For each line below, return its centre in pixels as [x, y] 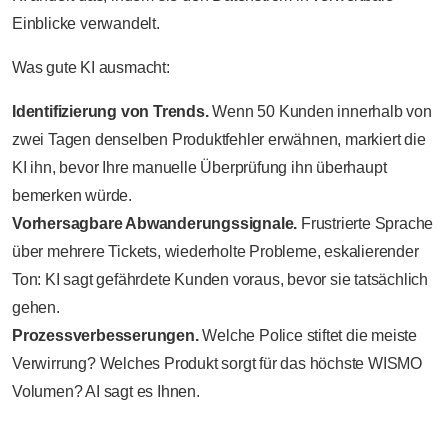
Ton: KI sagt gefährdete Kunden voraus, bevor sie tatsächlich [220, 279]
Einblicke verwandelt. [86, 23]
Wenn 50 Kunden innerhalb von [320, 111]
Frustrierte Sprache [365, 223]
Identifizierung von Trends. [110, 111]
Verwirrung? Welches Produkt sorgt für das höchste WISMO [217, 363]
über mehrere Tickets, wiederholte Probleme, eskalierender [215, 251]
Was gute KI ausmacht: [91, 67]
